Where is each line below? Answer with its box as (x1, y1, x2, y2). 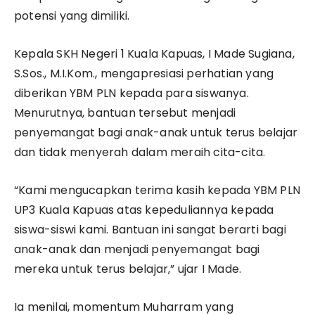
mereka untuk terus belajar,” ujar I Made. (14, 261, 242, 278)
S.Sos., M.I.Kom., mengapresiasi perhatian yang (14, 65, 274, 82)
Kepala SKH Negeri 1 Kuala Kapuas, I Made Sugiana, (14, 46, 295, 63)
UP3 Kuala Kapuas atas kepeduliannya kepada (14, 202, 274, 219)
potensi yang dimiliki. (14, 8, 130, 25)
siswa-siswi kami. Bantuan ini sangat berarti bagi (14, 221, 286, 238)
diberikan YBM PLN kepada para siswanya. (14, 85, 249, 102)
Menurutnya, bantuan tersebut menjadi (14, 105, 236, 122)
